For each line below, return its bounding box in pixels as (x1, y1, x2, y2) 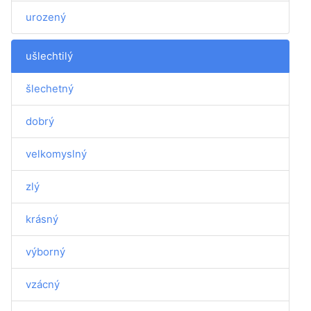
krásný (26, 212, 58, 226)
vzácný (26, 278, 60, 291)
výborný (26, 245, 65, 258)
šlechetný (26, 82, 74, 95)
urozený (26, 10, 66, 24)
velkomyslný (26, 147, 87, 160)
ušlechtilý (26, 49, 73, 62)
